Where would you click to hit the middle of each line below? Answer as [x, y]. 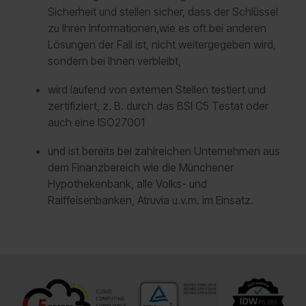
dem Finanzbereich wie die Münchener [141, 167]
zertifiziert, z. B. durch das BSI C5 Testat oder [158, 106]
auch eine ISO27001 [96, 122]
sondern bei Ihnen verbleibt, [114, 61]
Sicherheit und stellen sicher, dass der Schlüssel [163, 12]
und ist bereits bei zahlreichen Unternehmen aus [164, 151]
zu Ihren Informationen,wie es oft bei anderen [157, 28]
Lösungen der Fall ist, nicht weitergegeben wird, [162, 44]
